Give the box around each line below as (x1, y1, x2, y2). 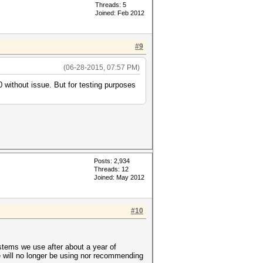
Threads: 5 (95, 1, 126, 8)
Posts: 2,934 (94, 157, 130, 164)
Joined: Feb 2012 (95, 9, 144, 16)
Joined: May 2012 (94, 174, 144, 181)
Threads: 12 (94, 166, 129, 173)
